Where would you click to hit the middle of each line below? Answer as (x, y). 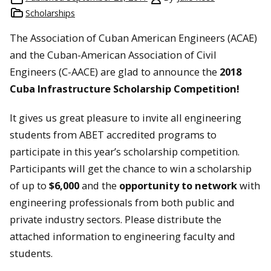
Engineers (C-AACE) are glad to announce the (115, 71)
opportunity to (156, 186)
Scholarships (50, 13)
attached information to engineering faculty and (122, 237)
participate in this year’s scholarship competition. (125, 152)
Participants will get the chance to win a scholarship (131, 169)
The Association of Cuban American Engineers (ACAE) (133, 38)
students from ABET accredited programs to (113, 135)
